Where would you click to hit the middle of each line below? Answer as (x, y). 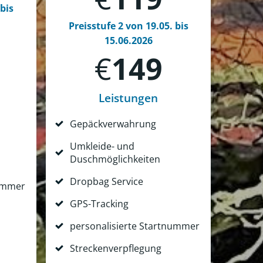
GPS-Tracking (99, 204)
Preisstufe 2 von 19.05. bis (128, 26)
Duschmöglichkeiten (115, 159)
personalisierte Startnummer (135, 226)
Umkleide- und (102, 146)
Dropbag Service (107, 182)
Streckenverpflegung (116, 249)
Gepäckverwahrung (113, 124)
